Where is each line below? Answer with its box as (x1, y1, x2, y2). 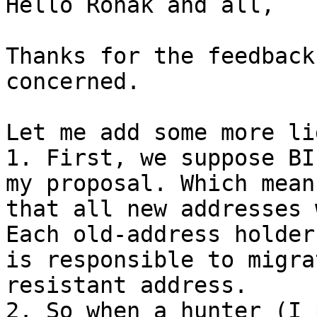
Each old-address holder (6, 221, 315, 247)
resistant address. (6, 272, 248, 298)
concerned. (6, 69, 140, 94)
